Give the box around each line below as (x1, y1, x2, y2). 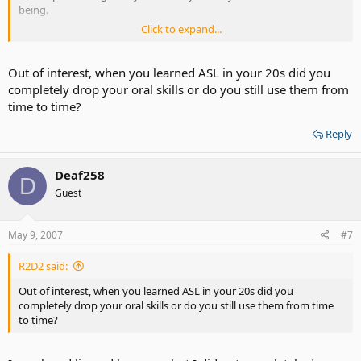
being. (19, 2, 48, 17)
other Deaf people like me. (19, 45, 143, 60)
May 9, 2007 (8, 227, 63, 242)
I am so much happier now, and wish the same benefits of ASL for (19, 31, 330, 46)
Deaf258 (55, 167, 105, 183)
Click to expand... (141, 21, 222, 36)
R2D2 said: (19, 258, 68, 273)
